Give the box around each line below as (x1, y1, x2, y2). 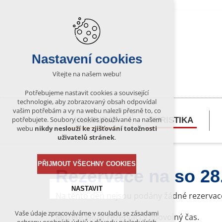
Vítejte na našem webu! (53, 69, 121, 79)
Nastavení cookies (31, 52, 142, 67)
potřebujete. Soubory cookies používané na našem (12, 115, 162, 124)
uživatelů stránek (57, 133, 114, 142)
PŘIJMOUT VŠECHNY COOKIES (38, 160, 136, 168)
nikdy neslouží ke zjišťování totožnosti (34, 124, 157, 133)
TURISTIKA (149, 115, 193, 125)
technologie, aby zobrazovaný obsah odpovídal (17, 97, 157, 107)
